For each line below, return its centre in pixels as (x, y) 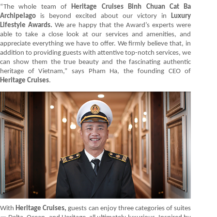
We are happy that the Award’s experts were (123, 26)
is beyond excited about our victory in (106, 16)
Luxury (181, 16)
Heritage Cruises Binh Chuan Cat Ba (131, 7)
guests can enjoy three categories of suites (130, 209)
